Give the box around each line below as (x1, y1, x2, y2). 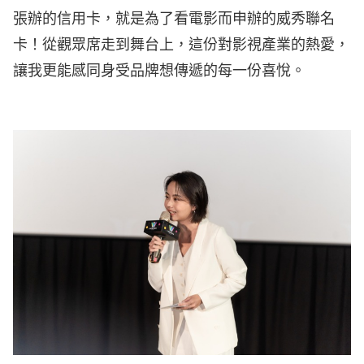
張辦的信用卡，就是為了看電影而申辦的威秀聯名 (13, 8, 335, 29)
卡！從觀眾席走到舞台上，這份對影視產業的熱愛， (13, 34, 349, 55)
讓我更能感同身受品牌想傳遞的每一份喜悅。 (13, 60, 305, 81)
